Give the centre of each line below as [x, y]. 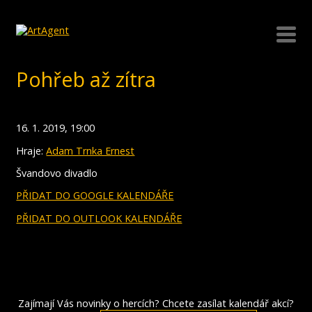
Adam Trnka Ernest [91, 150]
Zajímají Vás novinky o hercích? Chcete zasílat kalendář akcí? [156, 304]
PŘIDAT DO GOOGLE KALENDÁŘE [95, 196]
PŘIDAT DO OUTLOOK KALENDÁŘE [99, 218]
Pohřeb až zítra [86, 79]
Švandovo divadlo [57, 173]
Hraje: [31, 150]
